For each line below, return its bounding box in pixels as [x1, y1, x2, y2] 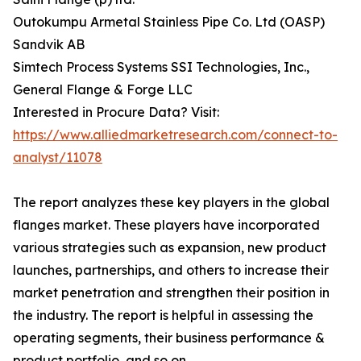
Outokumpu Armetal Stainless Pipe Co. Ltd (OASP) [13, 14, 325, 31]
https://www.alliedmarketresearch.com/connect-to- [13, 127, 338, 143]
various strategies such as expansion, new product [13, 239, 326, 256]
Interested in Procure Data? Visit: [13, 104, 219, 121]
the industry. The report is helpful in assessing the [13, 307, 313, 324]
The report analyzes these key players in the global [13, 194, 330, 211]
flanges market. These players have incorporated [13, 217, 320, 234]
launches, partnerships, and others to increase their [13, 262, 329, 279]
